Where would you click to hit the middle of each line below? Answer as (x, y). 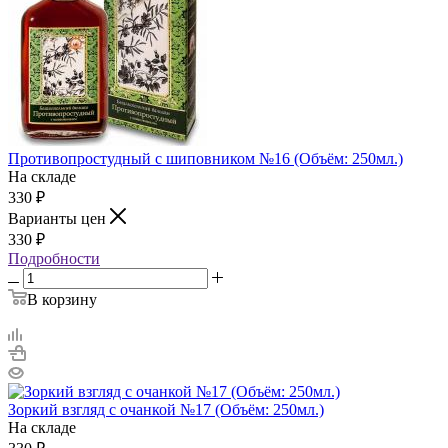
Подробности (54, 258)
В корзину (62, 299)
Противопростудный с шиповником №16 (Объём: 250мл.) (205, 158)
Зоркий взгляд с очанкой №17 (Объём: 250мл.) (166, 409)
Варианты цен (59, 218)
